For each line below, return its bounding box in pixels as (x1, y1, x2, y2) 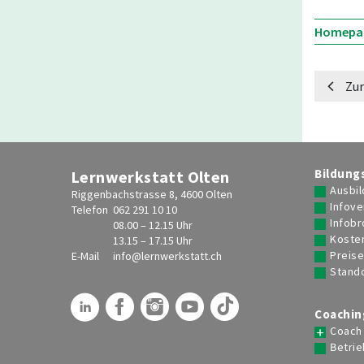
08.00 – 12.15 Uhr (113, 218, 193, 232)
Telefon (71, 202, 108, 217)
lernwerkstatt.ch (141, 249, 222, 263)
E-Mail (71, 249, 99, 263)
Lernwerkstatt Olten (71, 167, 230, 187)
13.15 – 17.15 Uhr (113, 233, 193, 248)
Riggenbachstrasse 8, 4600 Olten (71, 187, 232, 201)
